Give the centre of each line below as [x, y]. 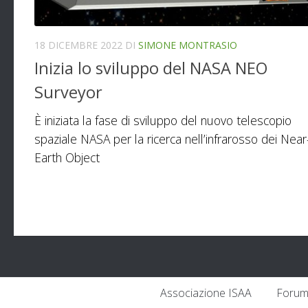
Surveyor [68, 92]
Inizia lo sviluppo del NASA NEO [151, 68]
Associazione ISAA [206, 293]
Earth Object [67, 158]
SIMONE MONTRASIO [188, 45]
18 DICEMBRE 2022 [78, 45]
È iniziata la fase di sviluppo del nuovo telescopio [163, 121]
